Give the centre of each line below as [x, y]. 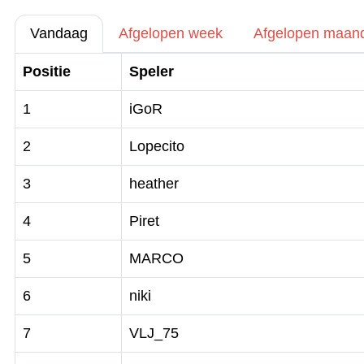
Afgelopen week [171, 33]
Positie [47, 71]
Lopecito [157, 146]
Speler [152, 71]
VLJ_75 [154, 333]
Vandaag [59, 33]
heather [154, 184]
